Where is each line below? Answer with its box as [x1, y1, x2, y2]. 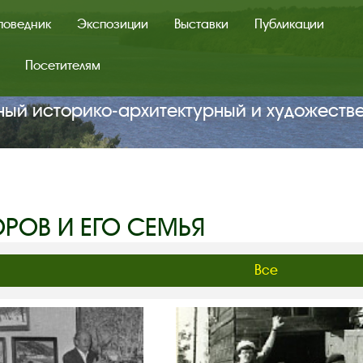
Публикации [254, 15, 325, 32]
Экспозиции [77, 15, 149, 32]
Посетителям [25, 57, 101, 73]
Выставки [174, 15, 229, 32]
